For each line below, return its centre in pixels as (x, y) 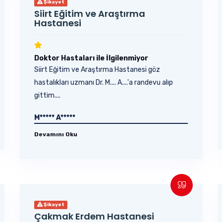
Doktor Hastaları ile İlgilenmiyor (91, 58)
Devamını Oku (56, 134)
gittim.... (47, 95)
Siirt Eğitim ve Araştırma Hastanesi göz (97, 70)
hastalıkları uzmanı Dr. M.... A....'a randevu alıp (104, 83)
